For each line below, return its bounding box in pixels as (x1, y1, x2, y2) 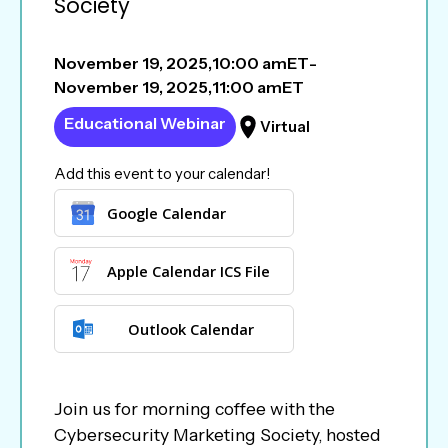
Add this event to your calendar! (53, 165, 270, 184)
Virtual (260, 118, 311, 137)
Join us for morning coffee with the (53, 397, 335, 419)
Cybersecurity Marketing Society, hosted (53, 423, 381, 445)
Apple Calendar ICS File (106, 261, 270, 282)
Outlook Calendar (127, 319, 254, 340)
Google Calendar (106, 203, 226, 224)
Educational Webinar (64, 113, 227, 134)
